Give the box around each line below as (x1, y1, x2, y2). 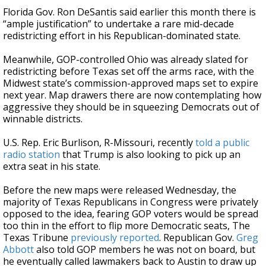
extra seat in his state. (3, 160, 100, 173)
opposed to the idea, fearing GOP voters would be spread (3, 207, 258, 220)
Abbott (3, 243, 34, 256)
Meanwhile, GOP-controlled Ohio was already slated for (3, 53, 248, 66)
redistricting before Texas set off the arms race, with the (3, 65, 254, 78)
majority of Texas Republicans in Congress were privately (3, 195, 258, 208)
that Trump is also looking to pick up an (60, 148, 240, 161)
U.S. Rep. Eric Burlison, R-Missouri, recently (3, 136, 195, 149)
